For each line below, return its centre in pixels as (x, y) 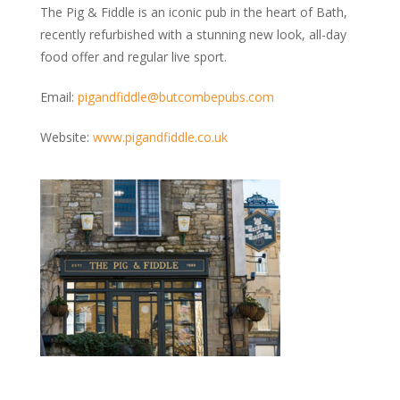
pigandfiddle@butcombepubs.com (176, 97)
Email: (59, 97)
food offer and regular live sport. (133, 57)
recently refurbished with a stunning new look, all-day (193, 35)
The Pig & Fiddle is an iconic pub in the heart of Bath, (194, 12)
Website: (67, 137)
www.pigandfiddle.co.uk (160, 137)
